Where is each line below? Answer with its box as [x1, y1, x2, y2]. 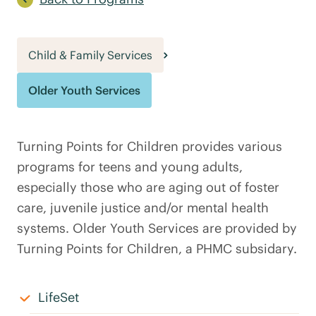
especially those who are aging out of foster [17, 179, 279, 195]
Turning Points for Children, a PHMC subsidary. [17, 241, 297, 257]
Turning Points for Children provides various [17, 138, 282, 154]
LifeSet [38, 289, 79, 305]
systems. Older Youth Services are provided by [17, 220, 297, 236]
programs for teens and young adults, [17, 159, 243, 175]
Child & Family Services [28, 48, 152, 62]
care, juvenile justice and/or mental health [17, 200, 269, 216]
